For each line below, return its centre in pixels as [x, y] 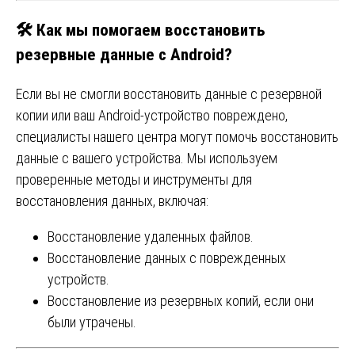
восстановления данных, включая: [112, 201]
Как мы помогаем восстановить [151, 30]
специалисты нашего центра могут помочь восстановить [177, 137]
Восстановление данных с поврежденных [167, 258]
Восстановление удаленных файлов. [151, 237]
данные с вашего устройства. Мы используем [147, 158]
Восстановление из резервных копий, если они [181, 301]
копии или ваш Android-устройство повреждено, [152, 116]
